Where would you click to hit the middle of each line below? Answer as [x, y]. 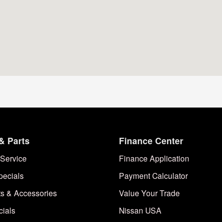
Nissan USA [140, 210]
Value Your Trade [149, 193]
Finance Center [151, 140]
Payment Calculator [153, 175]
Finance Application [154, 158]
